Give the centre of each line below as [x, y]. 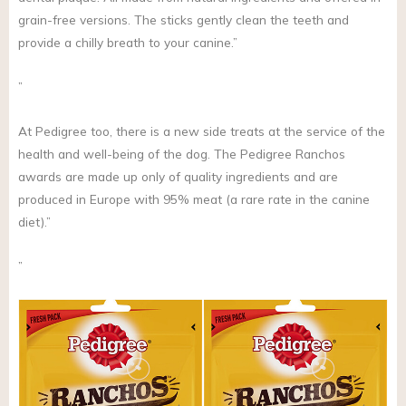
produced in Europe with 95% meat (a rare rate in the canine [194, 199]
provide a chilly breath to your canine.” [128, 43]
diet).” [34, 222]
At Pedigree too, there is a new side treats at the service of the [202, 131]
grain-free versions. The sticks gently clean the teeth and [184, 20]
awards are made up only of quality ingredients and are [178, 177]
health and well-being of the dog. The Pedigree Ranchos [182, 154]
